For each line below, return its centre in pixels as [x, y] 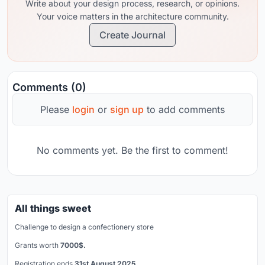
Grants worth [38, 245]
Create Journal [132, 35]
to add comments [184, 109]
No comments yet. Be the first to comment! [132, 150]
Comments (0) [49, 87]
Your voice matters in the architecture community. [132, 16]
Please [56, 109]
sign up [127, 109]
